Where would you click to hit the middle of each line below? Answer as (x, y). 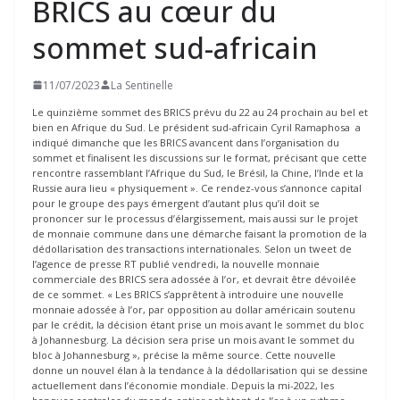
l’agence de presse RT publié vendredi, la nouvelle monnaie (176, 263)
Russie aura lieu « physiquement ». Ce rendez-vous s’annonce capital (197, 187)
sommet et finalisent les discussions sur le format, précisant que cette (200, 157)
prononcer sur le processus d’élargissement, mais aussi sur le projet (195, 218)
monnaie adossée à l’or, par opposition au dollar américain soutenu (194, 309)
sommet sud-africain (175, 47)
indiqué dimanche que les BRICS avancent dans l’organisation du (186, 142)
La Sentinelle (142, 85)
